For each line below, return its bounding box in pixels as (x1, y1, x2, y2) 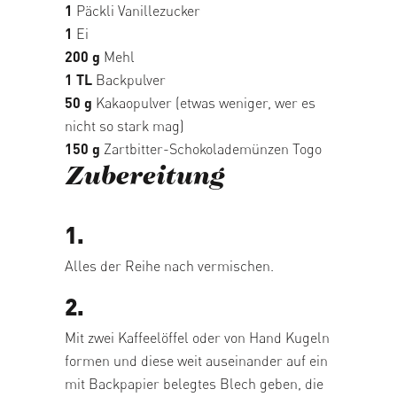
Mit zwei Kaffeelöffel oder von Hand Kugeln (65, 328, 330, 346)
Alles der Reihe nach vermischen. (65, 256, 274, 275)
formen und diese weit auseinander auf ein (65, 351, 328, 370)
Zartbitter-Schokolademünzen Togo (100, 139, 322, 158)
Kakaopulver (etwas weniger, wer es (92, 93, 315, 112)
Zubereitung (65, 164, 224, 191)
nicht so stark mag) (65, 116, 184, 135)
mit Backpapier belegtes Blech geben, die (65, 374, 323, 393)
